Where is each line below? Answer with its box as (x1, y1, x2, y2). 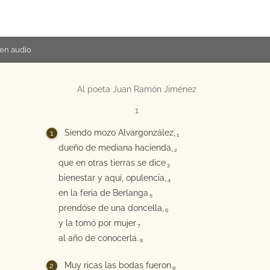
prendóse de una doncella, (58, 203, 164, 213)
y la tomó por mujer (58, 218, 136, 228)
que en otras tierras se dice (58, 158, 166, 168)
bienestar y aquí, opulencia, (58, 173, 166, 183)
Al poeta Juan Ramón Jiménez (77, 84, 196, 94)
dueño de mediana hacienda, (58, 143, 173, 152)
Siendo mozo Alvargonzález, (64, 128, 175, 137)
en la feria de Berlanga (58, 188, 148, 198)
